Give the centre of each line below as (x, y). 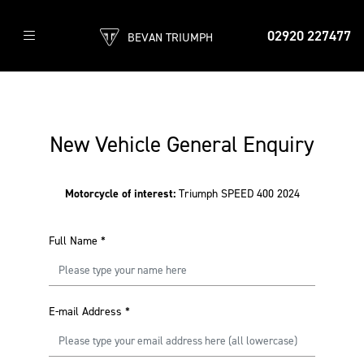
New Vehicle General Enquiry (182, 145)
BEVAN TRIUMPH (170, 37)
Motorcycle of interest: (121, 194)
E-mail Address (85, 312)
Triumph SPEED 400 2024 (239, 194)
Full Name (73, 241)
